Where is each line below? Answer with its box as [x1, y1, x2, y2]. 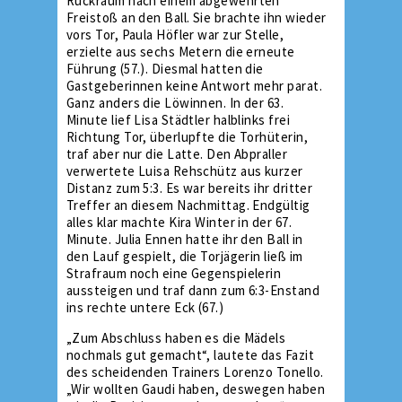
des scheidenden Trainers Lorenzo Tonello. [66, 363, 324, 380]
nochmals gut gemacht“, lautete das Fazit [66, 345, 314, 363]
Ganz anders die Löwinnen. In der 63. [66, 93, 284, 111]
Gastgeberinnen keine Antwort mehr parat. [66, 76, 322, 94]
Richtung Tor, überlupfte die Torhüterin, [66, 127, 308, 145]
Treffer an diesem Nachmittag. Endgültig [66, 196, 310, 214]
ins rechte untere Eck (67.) [66, 298, 224, 316]
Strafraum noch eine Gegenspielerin [66, 264, 282, 282]
